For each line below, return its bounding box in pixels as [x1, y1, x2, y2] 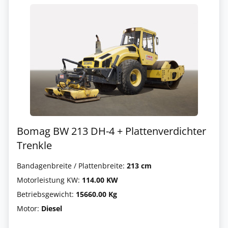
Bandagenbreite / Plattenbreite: [17, 161, 127, 170]
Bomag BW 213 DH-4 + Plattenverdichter [17, 124, 206, 138]
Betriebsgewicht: [17, 189, 76, 199]
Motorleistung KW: [17, 175, 82, 185]
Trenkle [17, 138, 52, 152]
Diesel [41, 204, 62, 213]
